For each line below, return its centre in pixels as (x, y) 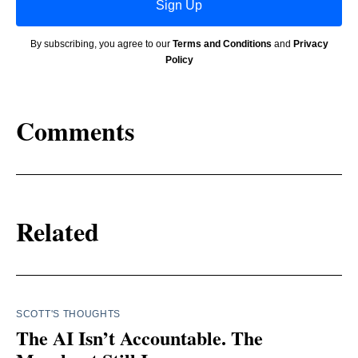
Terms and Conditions (222, 44)
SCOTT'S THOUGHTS (69, 314)
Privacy (310, 44)
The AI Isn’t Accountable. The (139, 338)
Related (58, 231)
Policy (179, 60)
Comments (75, 130)
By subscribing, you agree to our (101, 44)
